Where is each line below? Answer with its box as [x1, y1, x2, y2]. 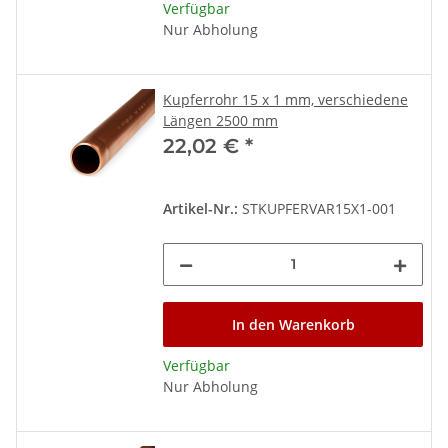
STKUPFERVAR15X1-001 [238, 198, 396, 218]
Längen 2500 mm [163, 110, 278, 130]
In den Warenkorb [231, 314, 355, 334]
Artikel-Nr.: [163, 198, 238, 218]
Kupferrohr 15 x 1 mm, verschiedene [163, 89, 408, 109]
